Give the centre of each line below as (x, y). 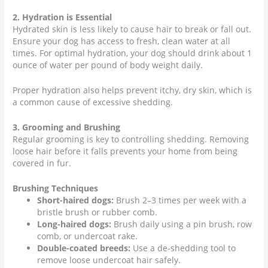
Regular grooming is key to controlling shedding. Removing (131, 139)
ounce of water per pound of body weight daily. (108, 65)
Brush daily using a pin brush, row (182, 224)
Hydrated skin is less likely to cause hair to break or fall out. (132, 29)
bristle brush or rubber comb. (98, 212)
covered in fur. (42, 163)
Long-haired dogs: (74, 224)
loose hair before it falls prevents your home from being (125, 151)
